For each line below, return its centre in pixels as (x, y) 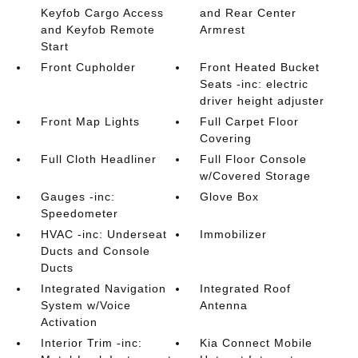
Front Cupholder (88, 67)
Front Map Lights (90, 121)
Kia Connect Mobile (257, 343)
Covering (226, 138)
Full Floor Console (254, 159)
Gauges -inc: (78, 197)
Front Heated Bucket (260, 67)
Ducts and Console (95, 251)
